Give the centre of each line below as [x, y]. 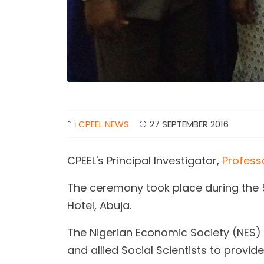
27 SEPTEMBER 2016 [189, 124]
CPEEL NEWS [104, 124]
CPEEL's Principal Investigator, [145, 161]
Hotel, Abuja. [99, 205]
